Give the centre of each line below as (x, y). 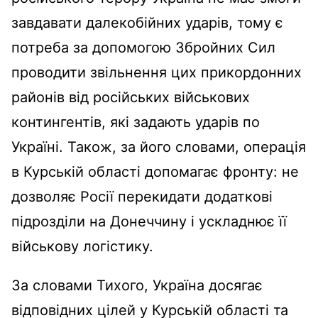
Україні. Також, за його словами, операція (159, 147)
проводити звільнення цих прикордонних (157, 72)
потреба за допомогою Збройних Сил (143, 47)
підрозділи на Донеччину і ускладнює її (149, 221)
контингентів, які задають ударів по (136, 122)
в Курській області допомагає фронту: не (155, 171)
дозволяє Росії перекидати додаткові (142, 196)
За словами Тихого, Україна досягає (137, 285)
